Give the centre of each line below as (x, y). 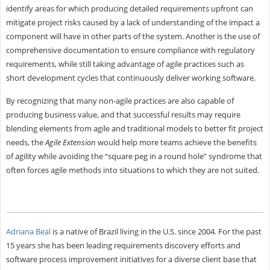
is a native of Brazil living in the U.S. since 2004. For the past (156, 231)
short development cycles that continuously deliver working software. (130, 77)
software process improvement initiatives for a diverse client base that (131, 259)
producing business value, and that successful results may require (123, 114)
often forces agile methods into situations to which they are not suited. (132, 170)
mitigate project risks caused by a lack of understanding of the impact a (133, 22)
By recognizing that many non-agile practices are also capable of (120, 100)
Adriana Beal (28, 231)
